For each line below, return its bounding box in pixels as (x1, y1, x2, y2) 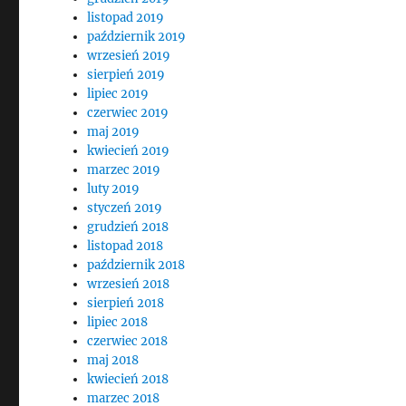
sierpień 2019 (87, 67, 166, 82)
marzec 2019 (87, 162, 161, 178)
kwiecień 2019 (87, 143, 170, 159)
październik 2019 (87, 29, 187, 44)
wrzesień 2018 (87, 276, 170, 292)
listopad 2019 (87, 10, 165, 25)
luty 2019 (87, 181, 140, 197)
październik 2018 (87, 257, 186, 273)
